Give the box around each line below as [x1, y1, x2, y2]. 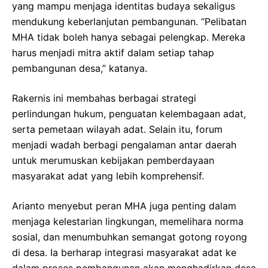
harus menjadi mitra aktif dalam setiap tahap [12, 47, 214, 59]
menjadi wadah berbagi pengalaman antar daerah [12, 139, 236, 151]
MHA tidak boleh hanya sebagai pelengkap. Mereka [12, 31, 245, 44]
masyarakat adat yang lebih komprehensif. [12, 170, 204, 182]
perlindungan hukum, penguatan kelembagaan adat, [12, 108, 246, 120]
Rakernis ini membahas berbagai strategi [12, 92, 196, 105]
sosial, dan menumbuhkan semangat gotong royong [12, 231, 247, 243]
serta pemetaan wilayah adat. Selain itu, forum [12, 123, 223, 136]
